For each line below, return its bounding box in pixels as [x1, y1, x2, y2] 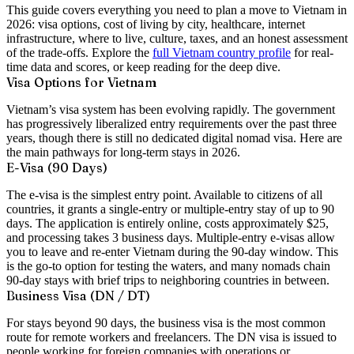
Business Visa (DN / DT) [6, 287, 150, 303]
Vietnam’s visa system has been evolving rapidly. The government [6, 102, 335, 116]
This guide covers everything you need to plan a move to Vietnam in [6, 2, 347, 17]
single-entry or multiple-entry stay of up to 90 [109, 201, 334, 216]
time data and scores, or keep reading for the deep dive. [6, 59, 281, 73]
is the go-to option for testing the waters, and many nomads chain [6, 258, 330, 273]
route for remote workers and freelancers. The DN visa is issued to [6, 330, 337, 344]
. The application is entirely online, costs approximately [29, 216, 307, 230]
